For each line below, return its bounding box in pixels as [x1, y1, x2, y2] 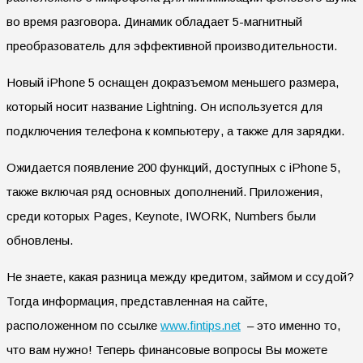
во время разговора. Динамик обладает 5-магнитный [6, 14, 302, 28]
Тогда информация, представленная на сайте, [6, 293, 267, 308]
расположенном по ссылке [6, 318, 160, 332]
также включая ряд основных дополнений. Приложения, [6, 184, 322, 199]
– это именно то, [241, 318, 340, 332]
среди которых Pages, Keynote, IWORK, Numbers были [6, 208, 316, 223]
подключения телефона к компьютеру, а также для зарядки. [6, 123, 348, 138]
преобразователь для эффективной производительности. [6, 38, 340, 53]
